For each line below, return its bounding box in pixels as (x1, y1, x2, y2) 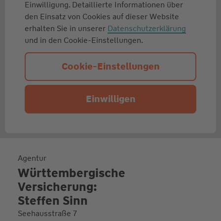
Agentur (17, 152, 46, 163)
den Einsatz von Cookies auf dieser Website (25, 11, 179, 22)
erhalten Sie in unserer (25, 23, 108, 34)
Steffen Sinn (17, 192, 88, 209)
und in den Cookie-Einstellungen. (25, 35, 143, 45)
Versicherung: (17, 179, 97, 195)
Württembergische (17, 165, 125, 181)
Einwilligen (85, 92, 136, 105)
